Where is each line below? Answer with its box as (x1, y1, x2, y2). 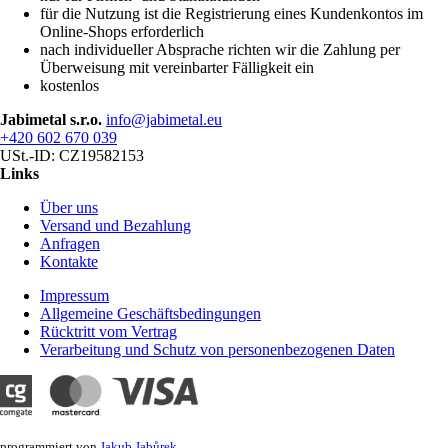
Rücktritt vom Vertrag (40, 322, 177, 340)
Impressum (40, 286, 109, 304)
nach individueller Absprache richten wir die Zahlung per (40, 40, 400, 58)
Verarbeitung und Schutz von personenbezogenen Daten (40, 340, 395, 358)
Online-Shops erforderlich (40, 22, 204, 40)
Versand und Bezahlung (40, 216, 191, 234)
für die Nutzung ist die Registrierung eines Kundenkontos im (40, 4, 423, 22)
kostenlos (40, 76, 99, 94)
